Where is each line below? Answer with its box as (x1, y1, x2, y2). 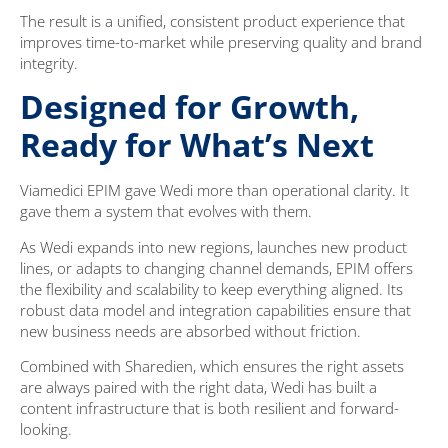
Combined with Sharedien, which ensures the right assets (20, 356, 404, 377)
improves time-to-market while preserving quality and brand (20, 32, 422, 53)
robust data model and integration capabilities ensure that (20, 299, 411, 320)
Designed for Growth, (20, 85, 359, 129)
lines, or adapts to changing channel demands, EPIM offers (20, 257, 413, 278)
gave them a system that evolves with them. (20, 201, 312, 222)
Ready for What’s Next (20, 123, 374, 167)
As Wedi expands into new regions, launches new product (20, 236, 407, 257)
